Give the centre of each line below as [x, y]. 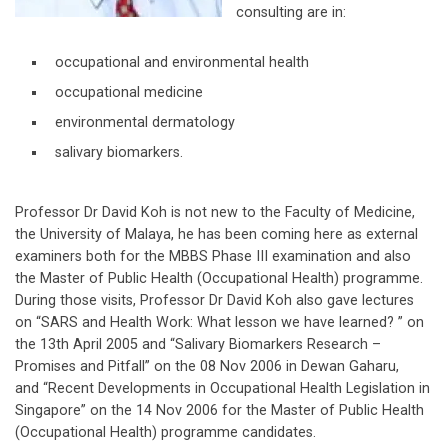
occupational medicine [129, 92]
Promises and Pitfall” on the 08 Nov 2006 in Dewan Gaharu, [207, 366]
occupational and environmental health [182, 62]
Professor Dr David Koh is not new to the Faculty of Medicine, [215, 212]
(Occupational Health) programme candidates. [165, 432]
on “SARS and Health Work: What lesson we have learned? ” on [219, 322]
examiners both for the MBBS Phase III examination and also [213, 256]
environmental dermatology [145, 122]
